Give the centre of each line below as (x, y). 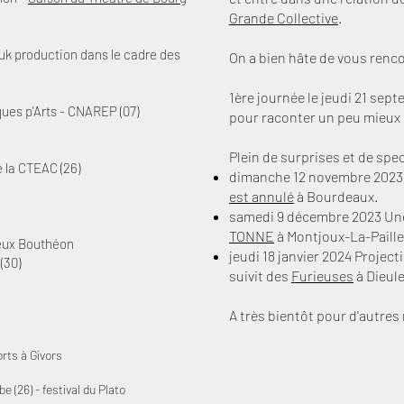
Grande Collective (284, 18)
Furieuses (322, 275)
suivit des (260, 275)
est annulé (262, 196)
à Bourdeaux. (336, 196)
